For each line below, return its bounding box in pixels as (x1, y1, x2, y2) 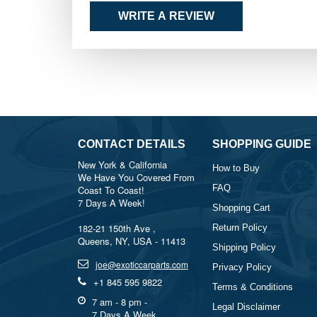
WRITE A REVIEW (118, 10, 214, 22)
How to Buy (212, 163, 260, 173)
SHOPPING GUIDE (212, 138, 311, 150)
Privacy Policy (212, 262, 272, 272)
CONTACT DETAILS (78, 138, 185, 150)
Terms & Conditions (212, 282, 293, 292)
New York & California (78, 158, 167, 171)
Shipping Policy (212, 242, 276, 253)
